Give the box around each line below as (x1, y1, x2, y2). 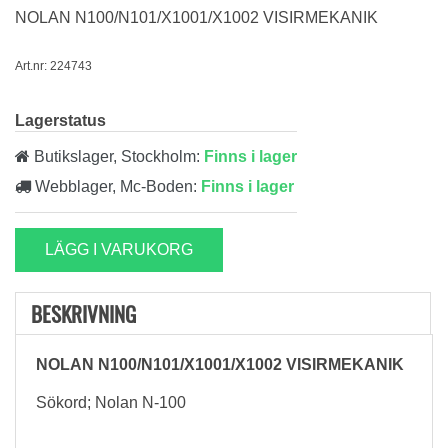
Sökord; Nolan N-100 (36, 394, 186, 411)
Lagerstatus (15, 112, 106, 129)
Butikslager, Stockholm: (30, 148, 204, 165)
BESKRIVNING (31, 298, 136, 329)
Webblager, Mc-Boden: (31, 178, 201, 195)
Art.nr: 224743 (15, 59, 92, 73)
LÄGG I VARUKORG (45, 241, 193, 258)
